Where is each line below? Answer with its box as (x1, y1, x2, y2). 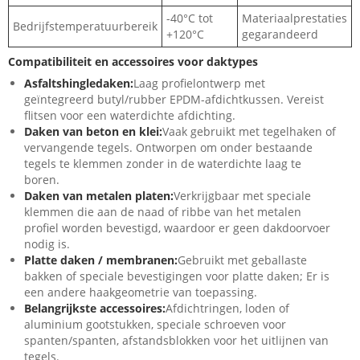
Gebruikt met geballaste (178, 252, 307, 268)
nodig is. (24, 236, 70, 252)
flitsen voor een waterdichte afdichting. (24, 108, 235, 124)
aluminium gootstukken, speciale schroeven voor (24, 317, 286, 333)
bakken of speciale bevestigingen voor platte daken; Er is (24, 268, 329, 284)
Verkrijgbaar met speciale (174, 188, 311, 204)
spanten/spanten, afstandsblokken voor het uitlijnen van (24, 333, 329, 349)
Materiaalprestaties (242, 10, 347, 27)
